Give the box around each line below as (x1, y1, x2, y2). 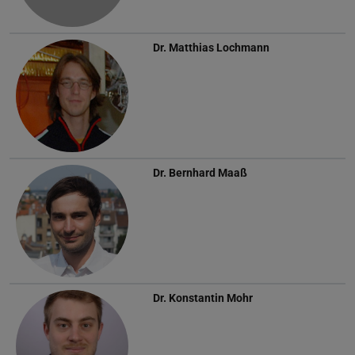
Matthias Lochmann (169, 40, 269, 54)
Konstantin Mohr (169, 291, 253, 304)
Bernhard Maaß (169, 166, 247, 179)
